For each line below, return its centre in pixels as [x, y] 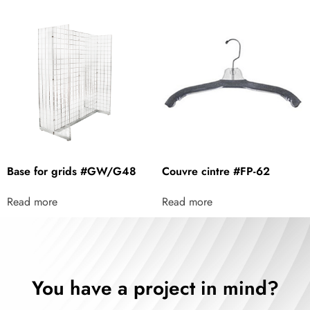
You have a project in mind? [155, 288]
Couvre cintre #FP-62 [216, 171]
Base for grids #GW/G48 [72, 171]
